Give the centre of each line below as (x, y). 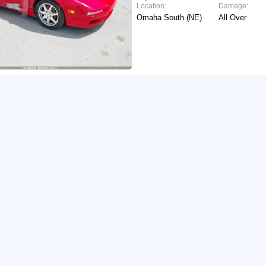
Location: (151, 6)
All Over (232, 17)
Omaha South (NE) (169, 17)
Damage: (233, 6)
